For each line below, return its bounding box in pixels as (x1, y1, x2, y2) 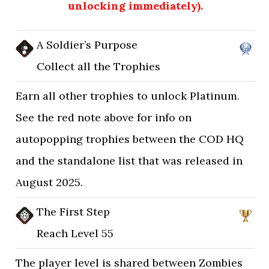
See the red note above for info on (16, 110, 192, 124)
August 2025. (16, 175, 83, 189)
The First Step (37, 205, 110, 219)
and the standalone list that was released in (16, 154, 243, 168)
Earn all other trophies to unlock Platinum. (16, 89, 240, 103)
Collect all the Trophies (37, 59, 161, 73)
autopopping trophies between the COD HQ (16, 132, 244, 146)
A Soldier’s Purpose (37, 38, 138, 52)
